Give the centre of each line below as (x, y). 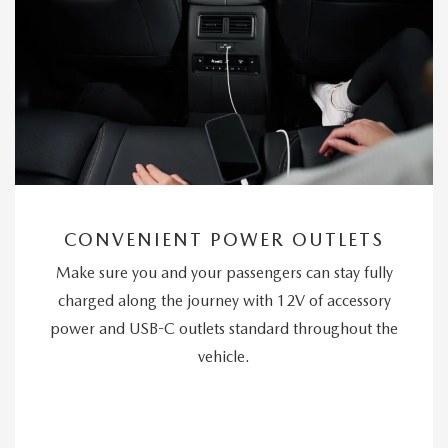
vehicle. (224, 357)
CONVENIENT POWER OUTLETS (224, 240)
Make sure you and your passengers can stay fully (224, 273)
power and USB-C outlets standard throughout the (224, 329)
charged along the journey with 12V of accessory (224, 301)
